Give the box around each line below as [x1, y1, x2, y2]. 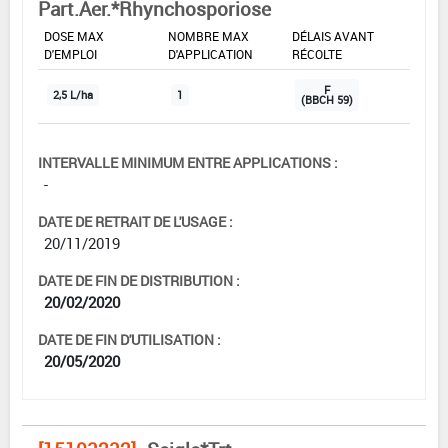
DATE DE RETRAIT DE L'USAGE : [38, 211, 233, 231]
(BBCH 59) [301, 92, 353, 107]
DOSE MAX [44, 27, 104, 44]
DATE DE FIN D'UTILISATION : [38, 329, 221, 349]
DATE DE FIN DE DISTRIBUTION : [38, 270, 240, 290]
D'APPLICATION [168, 45, 253, 62]
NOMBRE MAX [168, 27, 249, 44]
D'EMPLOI [44, 45, 97, 62]
